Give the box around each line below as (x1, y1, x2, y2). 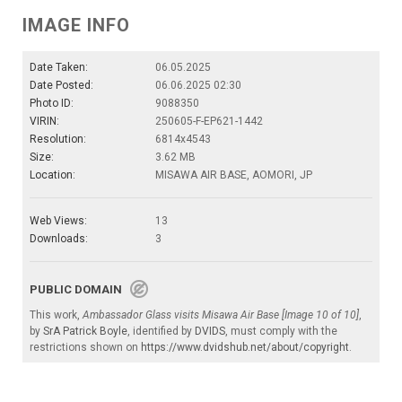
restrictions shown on (30, 341, 141, 354)
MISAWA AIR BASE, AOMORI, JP (155, 169, 312, 182)
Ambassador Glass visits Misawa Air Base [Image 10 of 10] (83, 309, 359, 322)
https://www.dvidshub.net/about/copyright (141, 341, 349, 354)
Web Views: (30, 214, 87, 228)
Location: (30, 169, 75, 182)
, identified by (127, 325, 195, 338)
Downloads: (30, 232, 88, 246)
